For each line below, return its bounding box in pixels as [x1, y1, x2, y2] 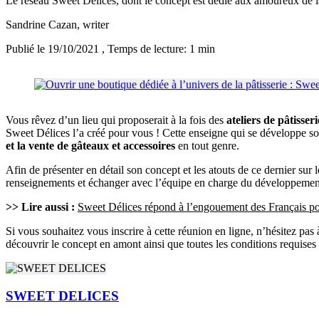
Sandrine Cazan [6, 19, 77, 31]
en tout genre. [175, 140, 239, 152]
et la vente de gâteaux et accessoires [6, 140, 175, 152]
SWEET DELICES [6, 288, 119, 304]
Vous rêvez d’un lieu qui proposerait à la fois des [6, 114, 226, 127]
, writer [77, 19, 109, 31]
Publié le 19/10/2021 [6, 43, 102, 56]
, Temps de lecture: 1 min [102, 43, 215, 56]
